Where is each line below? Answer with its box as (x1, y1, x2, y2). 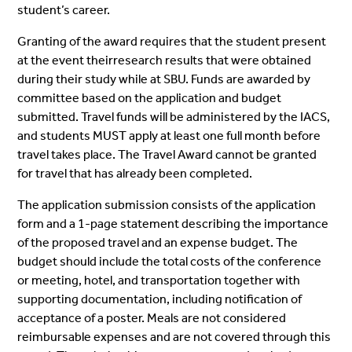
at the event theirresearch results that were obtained (17, 52, 312, 68)
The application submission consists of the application (17, 196, 317, 212)
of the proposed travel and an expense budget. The (17, 234, 299, 250)
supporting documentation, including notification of (17, 291, 302, 306)
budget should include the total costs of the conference (17, 253, 322, 269)
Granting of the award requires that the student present (17, 33, 327, 49)
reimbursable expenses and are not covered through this (17, 328, 332, 344)
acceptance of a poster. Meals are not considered (17, 310, 287, 325)
